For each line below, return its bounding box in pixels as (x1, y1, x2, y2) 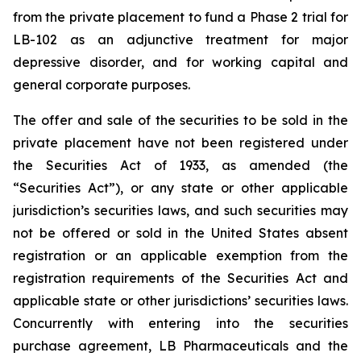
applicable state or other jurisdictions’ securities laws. (13, 293, 348, 309)
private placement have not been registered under (13, 135, 348, 151)
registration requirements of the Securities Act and (13, 270, 348, 286)
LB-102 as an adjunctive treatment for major (13, 31, 348, 48)
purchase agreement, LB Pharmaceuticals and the (13, 338, 348, 354)
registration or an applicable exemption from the (13, 247, 348, 263)
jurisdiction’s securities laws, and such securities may (13, 202, 348, 218)
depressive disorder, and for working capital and (13, 54, 348, 70)
